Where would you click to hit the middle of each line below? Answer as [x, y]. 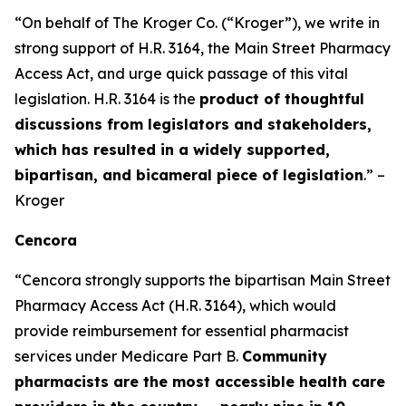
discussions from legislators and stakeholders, [193, 124]
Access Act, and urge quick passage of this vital [181, 73]
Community [285, 356]
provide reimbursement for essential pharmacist [182, 331]
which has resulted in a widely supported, [172, 150]
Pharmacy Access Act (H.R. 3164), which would [175, 305]
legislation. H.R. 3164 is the [107, 99]
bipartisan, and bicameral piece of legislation [189, 175]
